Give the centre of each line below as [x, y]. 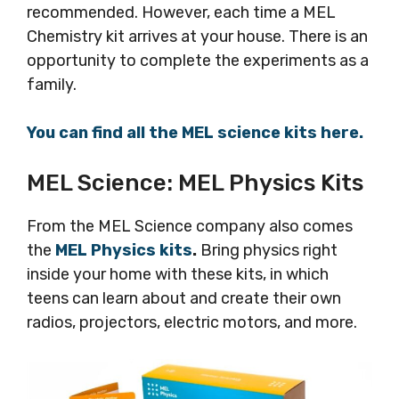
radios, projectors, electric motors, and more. [192, 323]
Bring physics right [267, 251]
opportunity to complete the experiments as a [198, 61]
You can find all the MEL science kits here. [195, 133]
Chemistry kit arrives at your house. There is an [197, 37]
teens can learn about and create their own [184, 299]
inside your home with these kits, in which [178, 275]
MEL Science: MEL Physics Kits [195, 183]
